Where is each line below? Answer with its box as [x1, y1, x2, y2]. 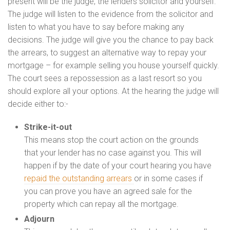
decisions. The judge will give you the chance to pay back [8, 34, 214, 45]
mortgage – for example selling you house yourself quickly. [8, 60, 219, 70]
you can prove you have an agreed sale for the [24, 186, 192, 196]
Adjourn [24, 214, 54, 224]
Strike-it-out [24, 122, 72, 132]
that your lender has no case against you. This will [24, 147, 201, 158]
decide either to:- [8, 99, 68, 109]
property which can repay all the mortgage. [24, 199, 179, 209]
